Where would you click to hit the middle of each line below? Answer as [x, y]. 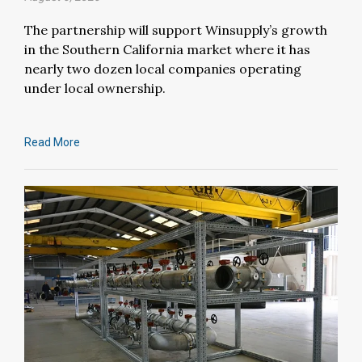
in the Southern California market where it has [167, 50]
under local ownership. [95, 88]
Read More [52, 143]
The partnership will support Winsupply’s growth [176, 30]
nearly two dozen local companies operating [163, 69]
